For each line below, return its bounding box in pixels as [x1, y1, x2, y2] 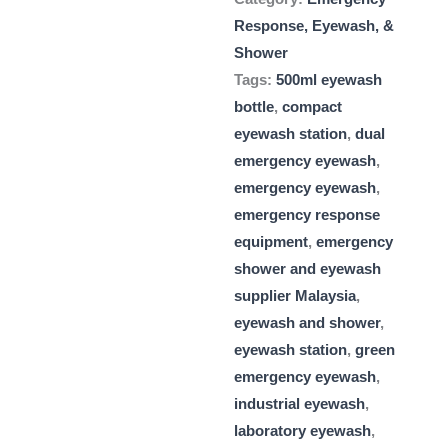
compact [282, 99, 342, 116]
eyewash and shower [234, 315, 380, 332]
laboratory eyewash [234, 423, 371, 440]
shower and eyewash [234, 261, 381, 278]
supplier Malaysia [234, 288, 356, 305]
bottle [234, 99, 274, 116]
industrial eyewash [234, 396, 365, 413]
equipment [234, 234, 308, 251]
